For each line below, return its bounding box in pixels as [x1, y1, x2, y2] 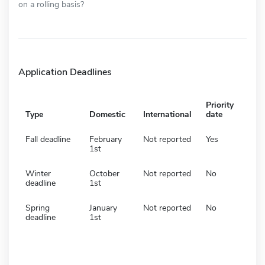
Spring [25, 202, 50, 214]
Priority [206, 99, 234, 111]
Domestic [89, 108, 125, 120]
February [89, 133, 122, 145]
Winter [25, 167, 51, 179]
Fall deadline [25, 133, 70, 145]
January [89, 202, 117, 214]
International [143, 108, 192, 120]
